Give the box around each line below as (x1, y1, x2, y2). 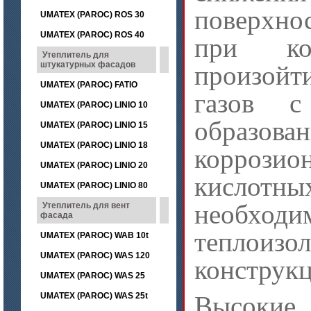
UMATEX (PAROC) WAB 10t (40, 230, 149, 240)
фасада (40, 210, 73, 220)
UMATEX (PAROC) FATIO (40, 80, 137, 90)
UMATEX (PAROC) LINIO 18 (40, 140, 148, 150)
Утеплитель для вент (42, 201, 130, 210)
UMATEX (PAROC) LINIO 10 (40, 100, 148, 110)
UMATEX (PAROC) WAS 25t (40, 291, 148, 301)
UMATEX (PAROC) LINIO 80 (40, 180, 148, 190)
